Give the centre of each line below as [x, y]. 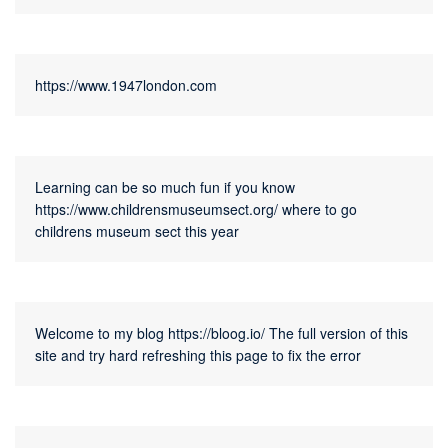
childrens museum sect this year [137, 231]
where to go [317, 209]
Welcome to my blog [101, 333]
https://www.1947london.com [126, 85]
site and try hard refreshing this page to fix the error [198, 355]
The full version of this [336, 333]
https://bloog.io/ [216, 333]
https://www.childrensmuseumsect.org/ [156, 209]
